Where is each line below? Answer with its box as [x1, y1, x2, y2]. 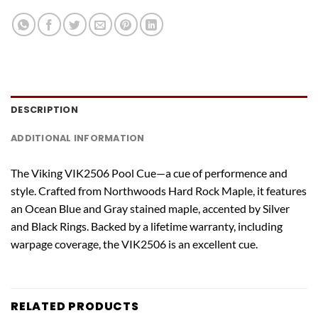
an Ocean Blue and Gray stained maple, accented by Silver [11, 201, 290, 215]
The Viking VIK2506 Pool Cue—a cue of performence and [11, 165, 287, 180]
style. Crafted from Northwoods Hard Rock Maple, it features [11, 183, 307, 197]
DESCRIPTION [11, 103, 78, 116]
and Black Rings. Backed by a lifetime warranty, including [11, 219, 283, 233]
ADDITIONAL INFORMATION [11, 131, 145, 144]
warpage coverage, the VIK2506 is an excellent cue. [11, 236, 258, 251]
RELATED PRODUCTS [11, 298, 139, 315]
